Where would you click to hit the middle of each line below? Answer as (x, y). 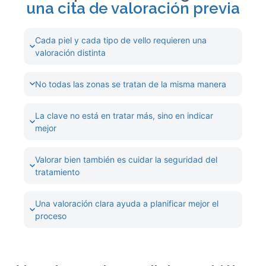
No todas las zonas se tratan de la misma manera (130, 84)
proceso (50, 216)
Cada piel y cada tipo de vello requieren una (121, 40)
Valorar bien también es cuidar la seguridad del (126, 159)
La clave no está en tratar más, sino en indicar (124, 115)
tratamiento (57, 172)
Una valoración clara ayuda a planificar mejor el (126, 203)
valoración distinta (70, 52)
